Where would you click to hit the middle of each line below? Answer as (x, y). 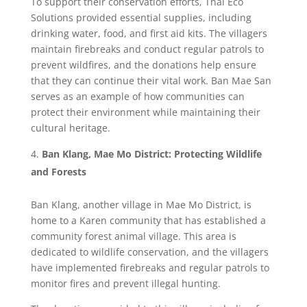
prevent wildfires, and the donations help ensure (143, 65)
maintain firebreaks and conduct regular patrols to (147, 49)
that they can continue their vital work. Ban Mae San (151, 81)
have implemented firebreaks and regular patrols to (150, 268)
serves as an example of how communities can (137, 96)
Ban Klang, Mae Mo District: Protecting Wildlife (151, 154)
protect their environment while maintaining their (145, 112)
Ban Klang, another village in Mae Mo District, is (141, 205)
